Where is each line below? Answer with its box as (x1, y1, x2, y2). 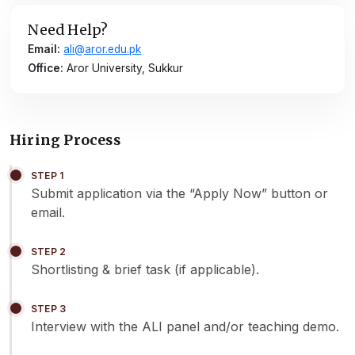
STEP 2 (31, 245, 67, 258)
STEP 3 (31, 302, 67, 315)
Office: (28, 62, 64, 75)
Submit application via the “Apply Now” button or (31, 185, 328, 201)
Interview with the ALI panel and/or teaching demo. (31, 318, 339, 334)
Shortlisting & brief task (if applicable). (31, 261, 259, 277)
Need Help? (28, 21, 109, 40)
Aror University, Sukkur (63, 62, 184, 75)
